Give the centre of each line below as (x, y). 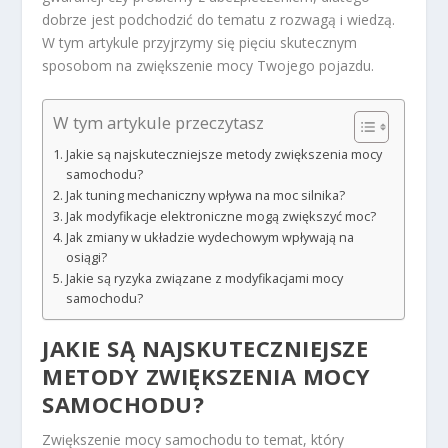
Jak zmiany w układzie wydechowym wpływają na (209, 238)
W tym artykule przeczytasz (159, 123)
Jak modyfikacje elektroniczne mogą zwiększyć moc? (220, 217)
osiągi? (86, 258)
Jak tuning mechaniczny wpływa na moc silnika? (205, 196)
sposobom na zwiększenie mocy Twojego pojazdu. (208, 65)
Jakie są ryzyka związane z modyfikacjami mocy (204, 279)
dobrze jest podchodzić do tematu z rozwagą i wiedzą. (219, 19)
